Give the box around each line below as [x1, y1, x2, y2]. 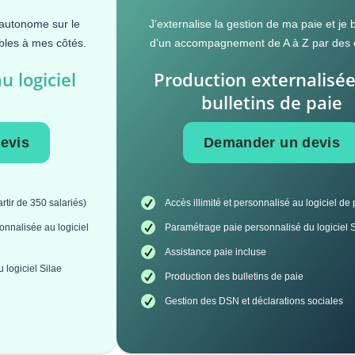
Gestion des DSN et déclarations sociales [165, 296, 344, 307]
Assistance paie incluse [165, 246, 267, 258]
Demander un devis [203, 134, 341, 151]
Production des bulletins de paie [165, 271, 304, 283]
